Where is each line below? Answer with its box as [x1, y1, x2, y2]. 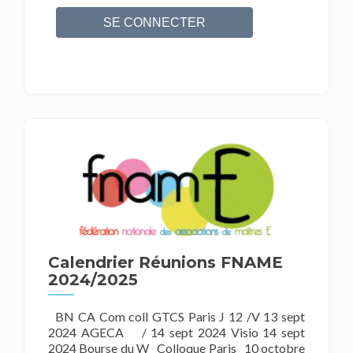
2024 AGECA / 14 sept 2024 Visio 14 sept [48, 325, 305, 340]
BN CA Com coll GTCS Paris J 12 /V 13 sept [48, 309, 305, 325]
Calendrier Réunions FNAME [48, 253, 283, 273]
